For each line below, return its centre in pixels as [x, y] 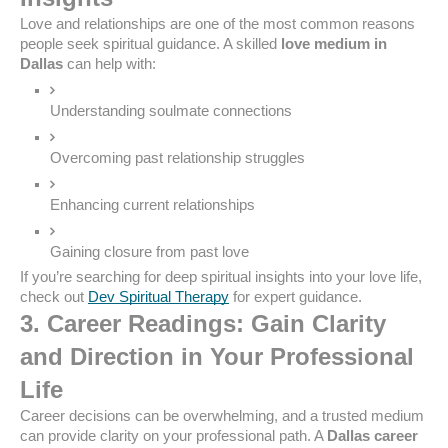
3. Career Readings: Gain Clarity [203, 323]
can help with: [109, 64]
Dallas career [372, 436]
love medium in [334, 44]
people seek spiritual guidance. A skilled [150, 44]
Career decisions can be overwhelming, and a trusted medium [222, 416]
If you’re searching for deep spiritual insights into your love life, [221, 277]
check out [52, 297]
